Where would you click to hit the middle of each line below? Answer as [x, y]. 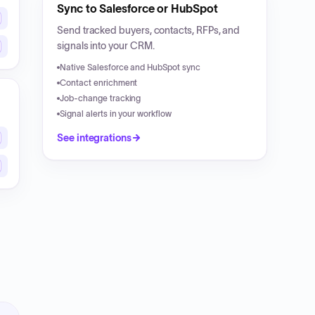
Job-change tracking [101, 98]
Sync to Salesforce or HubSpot [137, 8]
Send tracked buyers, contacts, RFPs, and [149, 30]
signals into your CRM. [106, 46]
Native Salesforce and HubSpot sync [130, 67]
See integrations [94, 138]
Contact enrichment [99, 83]
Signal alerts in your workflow [116, 114]
